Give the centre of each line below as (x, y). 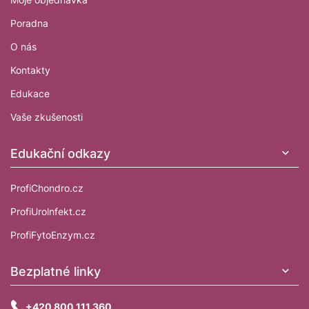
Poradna (29, 23)
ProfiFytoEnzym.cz (53, 235)
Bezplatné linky (56, 271)
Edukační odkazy (60, 153)
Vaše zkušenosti (47, 117)
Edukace (30, 93)
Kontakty (30, 70)
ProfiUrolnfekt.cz (48, 211)
